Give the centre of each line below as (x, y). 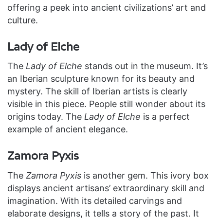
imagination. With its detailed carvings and (95, 200)
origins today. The (46, 117)
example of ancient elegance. (68, 129)
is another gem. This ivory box (145, 175)
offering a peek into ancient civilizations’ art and (107, 7)
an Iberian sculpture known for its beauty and (101, 79)
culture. (23, 20)
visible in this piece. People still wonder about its (106, 104)
